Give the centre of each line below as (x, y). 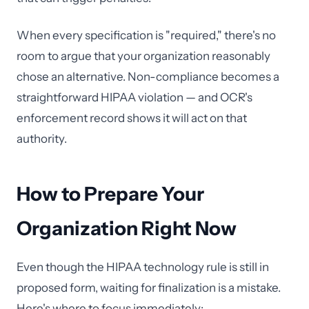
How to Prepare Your (110, 194)
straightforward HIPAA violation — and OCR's (134, 97)
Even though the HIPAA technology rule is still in (143, 267)
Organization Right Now (127, 228)
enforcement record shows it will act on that (132, 118)
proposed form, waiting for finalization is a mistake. (149, 288)
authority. (42, 139)
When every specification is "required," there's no (146, 35)
